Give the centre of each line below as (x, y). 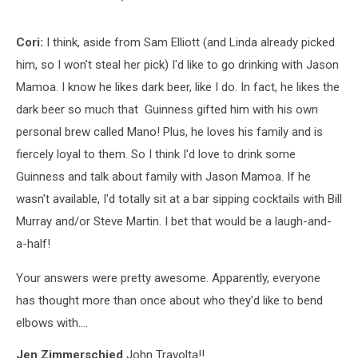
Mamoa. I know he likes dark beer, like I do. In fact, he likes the (178, 87)
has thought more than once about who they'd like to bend (169, 300)
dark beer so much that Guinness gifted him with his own (167, 109)
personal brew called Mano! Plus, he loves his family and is (169, 132)
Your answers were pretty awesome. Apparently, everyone (168, 278)
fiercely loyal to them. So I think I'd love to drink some (156, 154)
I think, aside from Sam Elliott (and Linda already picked (191, 42)
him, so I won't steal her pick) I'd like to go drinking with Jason (177, 65)
